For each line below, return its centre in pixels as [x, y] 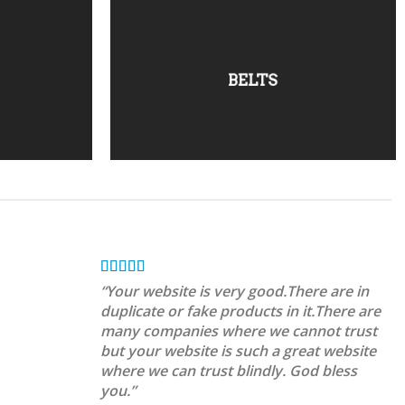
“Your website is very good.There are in [234, 291]
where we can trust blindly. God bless [228, 370]
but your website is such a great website [238, 350]
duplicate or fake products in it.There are [240, 311]
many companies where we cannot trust [238, 330]
